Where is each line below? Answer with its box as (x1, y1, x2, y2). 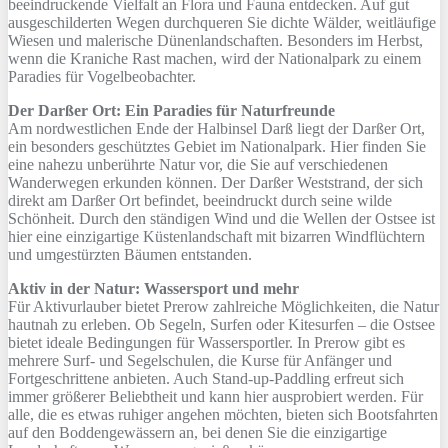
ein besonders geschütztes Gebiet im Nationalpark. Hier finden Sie (8, 137, 426, 155)
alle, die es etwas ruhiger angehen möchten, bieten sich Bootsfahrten (8, 405, 438, 423)
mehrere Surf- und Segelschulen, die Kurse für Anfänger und (8, 351, 392, 369)
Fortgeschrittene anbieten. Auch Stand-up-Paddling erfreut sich (8, 369, 404, 387)
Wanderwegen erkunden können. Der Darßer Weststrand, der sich (8, 173, 423, 191)
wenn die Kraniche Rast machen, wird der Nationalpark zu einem (8, 49, 421, 67)
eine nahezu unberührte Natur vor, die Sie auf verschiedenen (8, 155, 388, 173)
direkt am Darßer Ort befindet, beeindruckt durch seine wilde (8, 191, 392, 209)
